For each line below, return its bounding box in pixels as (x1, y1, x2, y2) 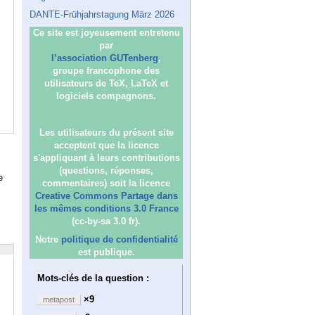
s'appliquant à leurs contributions (32, 153, 180, 163)
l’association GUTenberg (51, 53, 158, 63)
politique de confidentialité (60, 234, 178, 245)
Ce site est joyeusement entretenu (32, 27, 180, 38)
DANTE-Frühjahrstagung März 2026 (30, 9, 174, 20)
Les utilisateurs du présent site (39, 127, 174, 138)
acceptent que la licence (53, 140, 159, 150)
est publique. (77, 247, 135, 257)
